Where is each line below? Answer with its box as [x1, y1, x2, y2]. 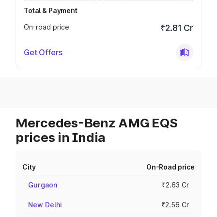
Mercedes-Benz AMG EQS [15, 115, 178, 130]
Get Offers [24, 47, 62, 57]
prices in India [15, 130, 106, 145]
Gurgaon [28, 181, 57, 189]
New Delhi [28, 201, 62, 209]
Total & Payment [24, 6, 77, 15]
